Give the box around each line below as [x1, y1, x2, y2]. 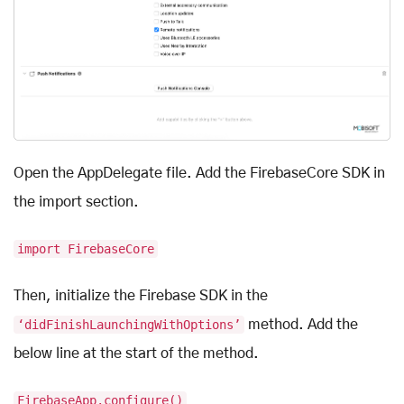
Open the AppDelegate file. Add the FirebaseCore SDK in [14, 166, 385, 181]
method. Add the [244, 317, 358, 333]
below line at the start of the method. [14, 346, 259, 362]
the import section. [14, 195, 139, 210]
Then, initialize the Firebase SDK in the [14, 289, 268, 304]
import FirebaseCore [17, 242, 154, 257]
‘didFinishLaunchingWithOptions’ [17, 317, 241, 333]
